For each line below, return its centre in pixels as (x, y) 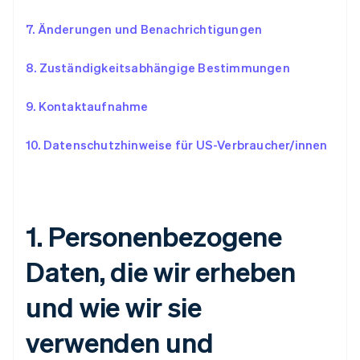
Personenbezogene (165, 236)
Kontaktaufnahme (93, 106)
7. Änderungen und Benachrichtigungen (144, 29)
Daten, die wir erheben (161, 271)
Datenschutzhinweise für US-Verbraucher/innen (185, 145)
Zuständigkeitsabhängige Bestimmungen (164, 67)
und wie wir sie (114, 307)
